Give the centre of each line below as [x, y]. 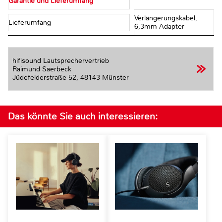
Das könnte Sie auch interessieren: [83, 116]
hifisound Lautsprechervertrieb [61, 60]
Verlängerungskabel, [166, 18]
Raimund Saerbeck [42, 69]
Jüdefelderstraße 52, [74, 77]
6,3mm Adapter [159, 27]
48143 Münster [105, 77]
